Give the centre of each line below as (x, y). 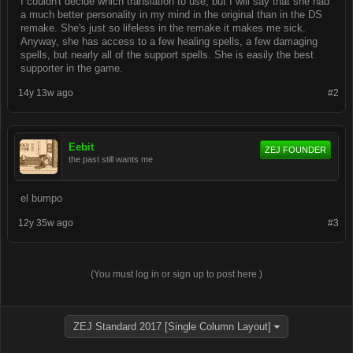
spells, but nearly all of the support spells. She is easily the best (167, 55)
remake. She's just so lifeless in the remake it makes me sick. (163, 28)
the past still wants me (111, 159)
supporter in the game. (72, 68)
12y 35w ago (46, 223)
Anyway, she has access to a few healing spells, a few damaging (169, 41)
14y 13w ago (46, 93)
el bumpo (41, 198)
